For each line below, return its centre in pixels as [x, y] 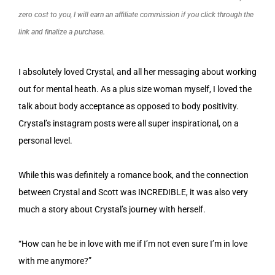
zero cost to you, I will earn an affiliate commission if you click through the [136, 14]
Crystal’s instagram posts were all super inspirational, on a [129, 123]
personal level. [45, 140]
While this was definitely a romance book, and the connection [134, 175]
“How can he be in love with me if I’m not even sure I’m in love [133, 243]
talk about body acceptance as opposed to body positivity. [129, 106]
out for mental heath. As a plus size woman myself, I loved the [135, 89]
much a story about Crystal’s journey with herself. [112, 209]
